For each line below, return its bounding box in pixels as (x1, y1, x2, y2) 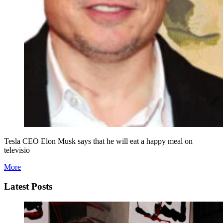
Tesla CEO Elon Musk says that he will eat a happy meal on (4, 137, 193, 146)
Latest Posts (4, 181, 52, 192)
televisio (4, 146, 30, 155)
